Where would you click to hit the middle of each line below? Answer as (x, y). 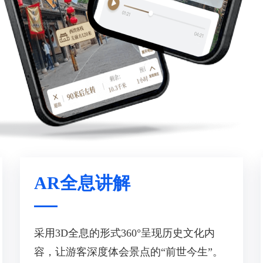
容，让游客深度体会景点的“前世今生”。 (129, 252)
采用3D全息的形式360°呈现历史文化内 (124, 233)
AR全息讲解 (82, 183)
